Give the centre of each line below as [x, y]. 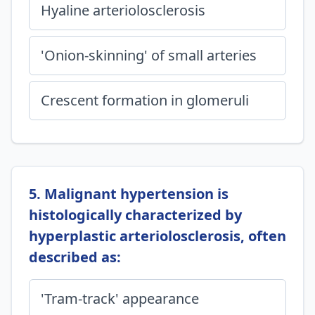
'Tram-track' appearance [120, 298]
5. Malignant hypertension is [129, 194]
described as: [75, 257]
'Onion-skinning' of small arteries [149, 55]
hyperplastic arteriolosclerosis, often [157, 236]
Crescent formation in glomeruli [145, 100]
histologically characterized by [135, 215]
